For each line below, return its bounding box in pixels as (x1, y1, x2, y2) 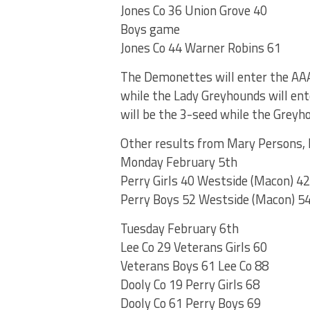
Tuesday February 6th (120, 219, 239, 239)
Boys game (120, 19, 180, 39)
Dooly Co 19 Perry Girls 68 (120, 275, 259, 295)
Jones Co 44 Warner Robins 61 (120, 38, 281, 58)
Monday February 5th (120, 152, 237, 172)
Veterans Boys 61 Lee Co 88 (120, 256, 268, 276)
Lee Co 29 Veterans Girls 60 (120, 237, 267, 257)
